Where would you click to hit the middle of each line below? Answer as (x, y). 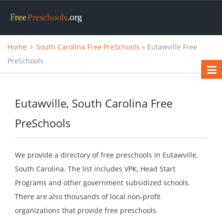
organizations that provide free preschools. (86, 211)
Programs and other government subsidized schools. (103, 183)
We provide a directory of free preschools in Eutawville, (106, 155)
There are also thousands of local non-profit (88, 197)
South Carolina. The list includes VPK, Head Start (95, 169)
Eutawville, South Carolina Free (94, 103)
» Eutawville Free (168, 47)
